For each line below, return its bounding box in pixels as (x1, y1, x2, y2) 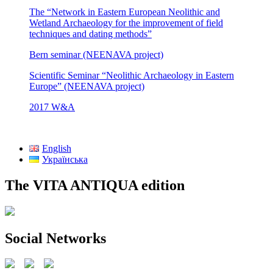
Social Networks (5, 230, 106, 246)
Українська (41, 154, 88, 165)
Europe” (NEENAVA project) (29, 80, 144, 91)
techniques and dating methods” (29, 28, 152, 39)
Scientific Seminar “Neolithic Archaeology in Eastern (29, 69, 234, 80)
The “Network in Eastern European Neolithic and (29, 6, 220, 17)
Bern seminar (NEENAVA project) (29, 49, 163, 60)
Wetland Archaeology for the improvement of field (29, 17, 223, 28)
